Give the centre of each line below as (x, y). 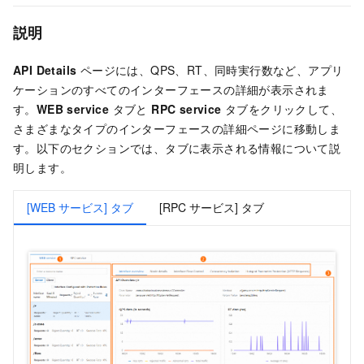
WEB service (73, 109)
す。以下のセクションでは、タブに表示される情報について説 (177, 148)
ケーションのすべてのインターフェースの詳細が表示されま (171, 90)
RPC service (186, 109)
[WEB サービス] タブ (80, 208)
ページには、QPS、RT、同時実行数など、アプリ (210, 70)
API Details (45, 70)
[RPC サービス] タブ (212, 208)
